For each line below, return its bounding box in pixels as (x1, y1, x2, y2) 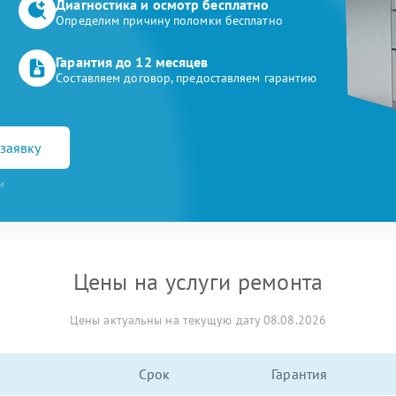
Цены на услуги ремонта (72, 267, 324, 296)
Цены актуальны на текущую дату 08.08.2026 (69, 312, 327, 328)
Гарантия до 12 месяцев (56, 53, 209, 71)
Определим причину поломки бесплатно (56, 12, 283, 28)
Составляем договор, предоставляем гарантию (56, 70, 317, 86)
